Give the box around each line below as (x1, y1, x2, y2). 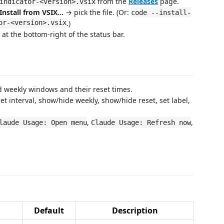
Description (111, 204, 158, 216)
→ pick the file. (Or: (63, 7, 131, 17)
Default (34, 204, 64, 216)
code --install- (131, 8, 191, 16)
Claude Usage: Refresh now (91, 118, 191, 126)
